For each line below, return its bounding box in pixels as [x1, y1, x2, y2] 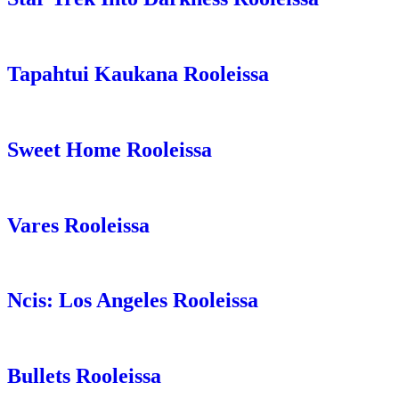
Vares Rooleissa [7, 213, 150, 237]
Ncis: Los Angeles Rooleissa [7, 289, 258, 313]
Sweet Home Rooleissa [7, 137, 212, 161]
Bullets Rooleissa [7, 364, 161, 388]
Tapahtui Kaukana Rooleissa [7, 61, 269, 85]
